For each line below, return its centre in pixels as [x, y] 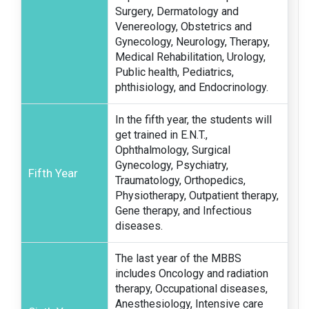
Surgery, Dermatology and [177, 12]
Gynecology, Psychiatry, [172, 166]
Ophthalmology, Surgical [173, 150]
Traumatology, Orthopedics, [180, 181]
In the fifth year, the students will [193, 120]
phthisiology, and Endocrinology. [192, 88]
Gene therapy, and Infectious [183, 211]
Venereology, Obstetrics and [183, 27]
